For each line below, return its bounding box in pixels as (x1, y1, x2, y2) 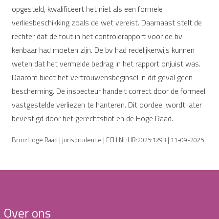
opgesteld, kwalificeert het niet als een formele (12, 2, 163, 15)
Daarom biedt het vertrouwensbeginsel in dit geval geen (12, 71, 193, 83)
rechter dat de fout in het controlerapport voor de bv (12, 30, 182, 42)
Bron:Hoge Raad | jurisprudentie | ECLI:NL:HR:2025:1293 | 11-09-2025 (12, 134, 204, 145)
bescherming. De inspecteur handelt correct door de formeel (12, 85, 205, 97)
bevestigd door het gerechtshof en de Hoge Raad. (12, 112, 173, 124)
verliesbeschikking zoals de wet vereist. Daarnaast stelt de (12, 16, 202, 28)
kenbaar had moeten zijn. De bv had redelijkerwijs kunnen (12, 44, 195, 56)
